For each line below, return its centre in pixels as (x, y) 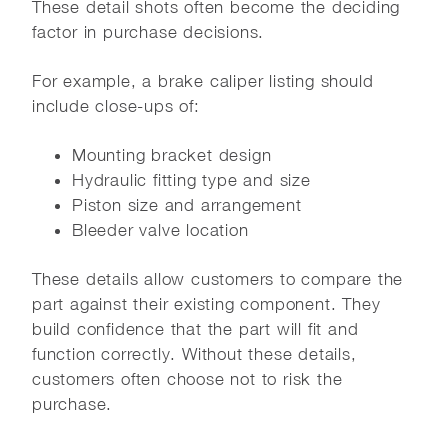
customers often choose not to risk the (187, 378)
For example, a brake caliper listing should (203, 80)
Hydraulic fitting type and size (191, 179)
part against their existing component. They (206, 303)
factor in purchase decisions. (148, 31)
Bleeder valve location (160, 229)
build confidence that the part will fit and (195, 328)
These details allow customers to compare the (218, 278)
